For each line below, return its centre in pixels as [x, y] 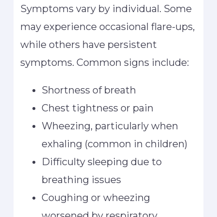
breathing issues [82, 180]
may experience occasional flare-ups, [108, 27]
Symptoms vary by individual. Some [106, 9]
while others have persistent [89, 45]
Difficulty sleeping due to [102, 162]
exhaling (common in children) [115, 144]
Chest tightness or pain [98, 108]
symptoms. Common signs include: [105, 63]
